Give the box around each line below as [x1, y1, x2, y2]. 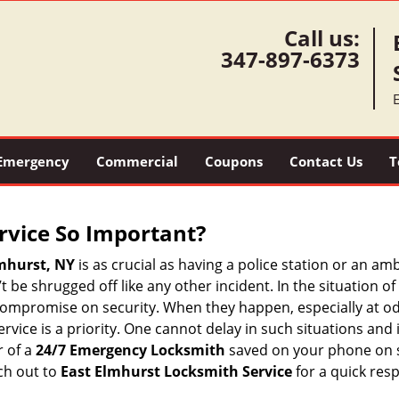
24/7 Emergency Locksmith [36, 340, 225, 360]
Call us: [283, 23, 360, 53]
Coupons [204, 152, 263, 170]
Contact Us [289, 152, 362, 170]
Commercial [95, 152, 178, 170]
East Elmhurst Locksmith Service [61, 362, 292, 381]
